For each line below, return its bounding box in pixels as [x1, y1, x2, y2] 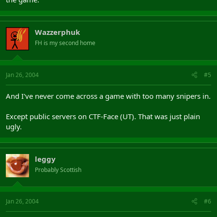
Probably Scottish [35, 165, 81, 174]
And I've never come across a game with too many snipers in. [6, 91, 211, 101]
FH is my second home [35, 39, 95, 47]
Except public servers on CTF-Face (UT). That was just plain [6, 111, 200, 121]
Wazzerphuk [35, 27, 80, 37]
